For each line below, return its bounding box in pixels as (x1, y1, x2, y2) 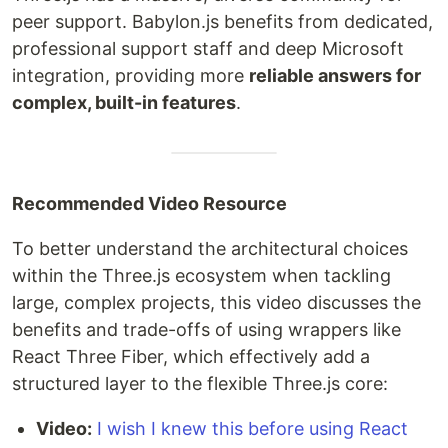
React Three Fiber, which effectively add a (12, 345, 370, 367)
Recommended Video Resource (12, 192, 287, 214)
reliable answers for (249, 64, 421, 86)
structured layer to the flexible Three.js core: (12, 372, 388, 394)
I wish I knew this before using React (97, 417, 408, 439)
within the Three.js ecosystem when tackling (12, 264, 391, 286)
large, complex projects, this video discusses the (12, 291, 421, 313)
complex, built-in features (12, 91, 236, 113)
